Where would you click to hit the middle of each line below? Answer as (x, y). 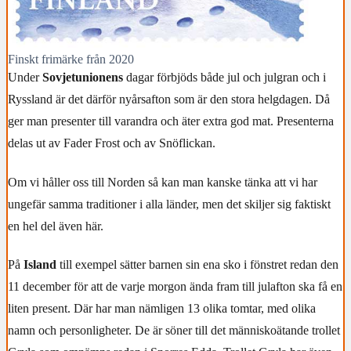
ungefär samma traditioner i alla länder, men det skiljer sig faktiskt (169, 204)
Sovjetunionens (83, 77)
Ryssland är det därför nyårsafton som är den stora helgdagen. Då (169, 99)
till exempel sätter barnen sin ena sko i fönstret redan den (197, 265)
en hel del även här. (56, 226)
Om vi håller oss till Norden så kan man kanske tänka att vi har (163, 182)
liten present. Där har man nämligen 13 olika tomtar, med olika (162, 309)
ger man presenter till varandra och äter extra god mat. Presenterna (171, 121)
